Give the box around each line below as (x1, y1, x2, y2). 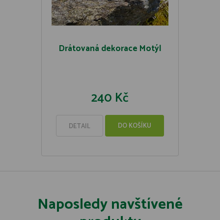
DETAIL (69, 121, 90, 132)
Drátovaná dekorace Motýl (59, 42, 161, 55)
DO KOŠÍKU (118, 121, 151, 131)
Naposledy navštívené (37, 192, 183, 217)
